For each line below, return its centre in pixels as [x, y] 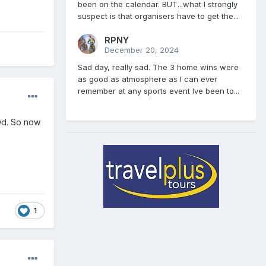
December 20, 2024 [142, 50]
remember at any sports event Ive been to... [159, 91]
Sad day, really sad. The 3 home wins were [158, 67]
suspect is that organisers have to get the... [158, 16]
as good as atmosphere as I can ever [148, 79]
